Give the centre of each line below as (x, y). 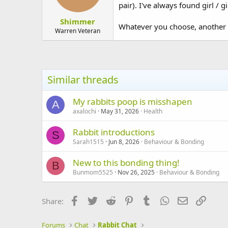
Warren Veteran (78, 31)
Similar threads (83, 79)
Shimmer (78, 21)
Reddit (128, 200)
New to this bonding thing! (126, 162)
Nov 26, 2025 (136, 172)
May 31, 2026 (120, 111)
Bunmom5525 (93, 172)
